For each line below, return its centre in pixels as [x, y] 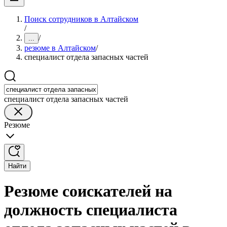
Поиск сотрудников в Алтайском [81, 19]
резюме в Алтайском [60, 48]
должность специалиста [91, 210]
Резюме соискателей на [88, 191]
